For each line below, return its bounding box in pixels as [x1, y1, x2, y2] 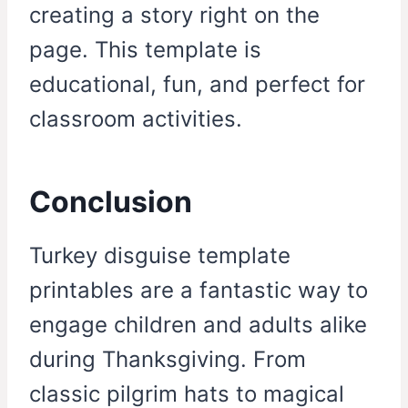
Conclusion [29, 184, 192, 220]
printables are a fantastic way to [29, 277, 368, 304]
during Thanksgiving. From [29, 346, 306, 373]
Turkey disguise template [29, 242, 291, 270]
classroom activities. [29, 106, 242, 133]
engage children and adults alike [29, 311, 367, 339]
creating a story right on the [29, 2, 320, 29]
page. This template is [29, 36, 261, 64]
